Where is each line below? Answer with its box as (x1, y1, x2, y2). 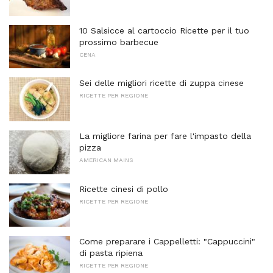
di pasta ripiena (79, 248, 143, 258)
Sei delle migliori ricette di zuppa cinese (79, 78, 244, 88)
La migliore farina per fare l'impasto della (79, 130, 251, 141)
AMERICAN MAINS (79, 156, 133, 163)
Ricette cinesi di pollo (79, 183, 168, 194)
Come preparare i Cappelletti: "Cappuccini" (79, 236, 255, 247)
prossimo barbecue (79, 37, 158, 47)
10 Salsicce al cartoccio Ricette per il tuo (79, 25, 249, 35)
